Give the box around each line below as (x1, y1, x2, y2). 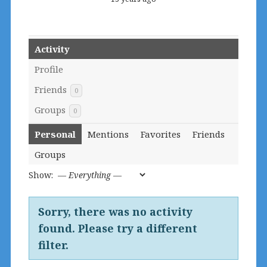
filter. (38, 238, 69, 253)
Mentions (87, 128, 129, 141)
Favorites (140, 128, 181, 141)
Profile (34, 63, 63, 76)
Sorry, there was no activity (38, 204, 193, 219)
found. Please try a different (38, 221, 197, 236)
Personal (34, 128, 76, 141)
